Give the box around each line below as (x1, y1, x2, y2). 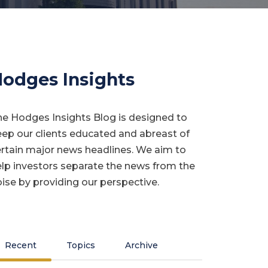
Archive (124, 239, 158, 251)
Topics (66, 239, 95, 251)
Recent (4, 239, 36, 251)
